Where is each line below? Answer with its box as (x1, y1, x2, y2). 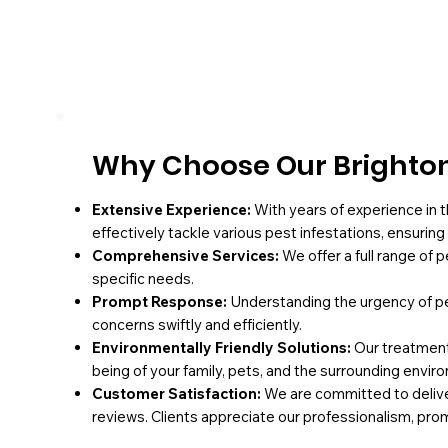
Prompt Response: (91, 291, 227, 311)
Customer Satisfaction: (91, 383, 261, 403)
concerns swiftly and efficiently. (91, 314, 302, 334)
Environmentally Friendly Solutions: (91, 337, 351, 357)
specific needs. (91, 268, 194, 288)
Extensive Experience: (91, 199, 254, 219)
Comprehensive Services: (91, 245, 279, 265)
